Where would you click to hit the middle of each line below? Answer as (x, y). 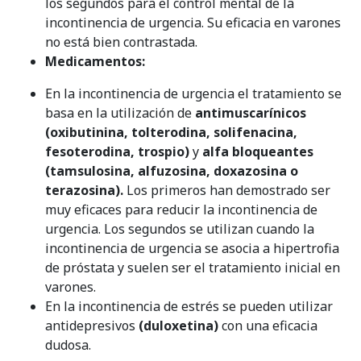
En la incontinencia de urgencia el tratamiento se (193, 93)
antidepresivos (92, 325)
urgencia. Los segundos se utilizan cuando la (180, 228)
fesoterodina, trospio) (117, 151)
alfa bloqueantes (258, 151)
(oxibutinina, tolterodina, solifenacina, (171, 132)
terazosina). (84, 190)
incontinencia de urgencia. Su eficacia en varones (193, 22)
